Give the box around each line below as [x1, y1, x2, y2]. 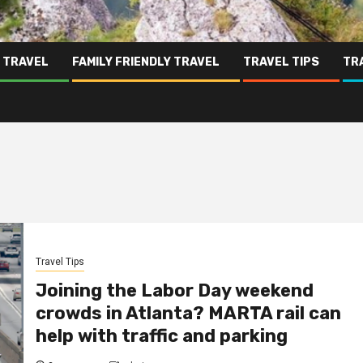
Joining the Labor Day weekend [35, 280, 314, 302]
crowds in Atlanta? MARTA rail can [35, 302, 341, 325]
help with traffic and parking [35, 325, 288, 348]
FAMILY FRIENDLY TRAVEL [72, 54, 220, 69]
